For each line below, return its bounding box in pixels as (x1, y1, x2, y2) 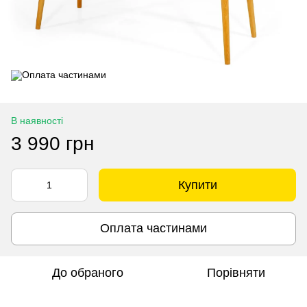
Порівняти (206, 265, 265, 280)
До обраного (52, 265, 123, 280)
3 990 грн (11, 132, 94, 154)
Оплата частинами (100, 221, 207, 236)
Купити (177, 177, 217, 192)
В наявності (11, 114, 63, 126)
